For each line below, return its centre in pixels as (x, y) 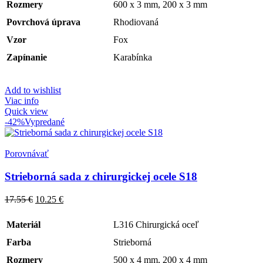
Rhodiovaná (136, 22)
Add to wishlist (33, 90)
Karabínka (133, 58)
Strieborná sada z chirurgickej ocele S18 (101, 177)
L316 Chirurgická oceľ (156, 224)
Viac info (22, 101)
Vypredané (45, 122)
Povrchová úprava (43, 22)
